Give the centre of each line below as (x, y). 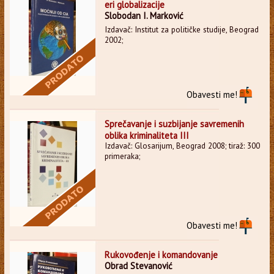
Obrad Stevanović (138, 265)
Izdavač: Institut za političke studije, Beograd (181, 29)
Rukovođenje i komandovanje (161, 254)
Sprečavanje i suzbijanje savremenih (174, 124)
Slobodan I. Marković (144, 15)
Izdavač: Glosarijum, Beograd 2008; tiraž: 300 (182, 146)
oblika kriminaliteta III (146, 135)
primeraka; (122, 156)
